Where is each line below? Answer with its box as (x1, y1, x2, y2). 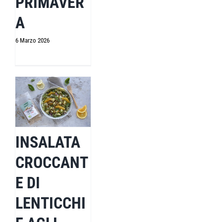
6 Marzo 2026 (15, 37, 50, 45)
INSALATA (15, 133, 80, 152)
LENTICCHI (15, 194, 86, 213)
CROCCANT (15, 153, 88, 172)
